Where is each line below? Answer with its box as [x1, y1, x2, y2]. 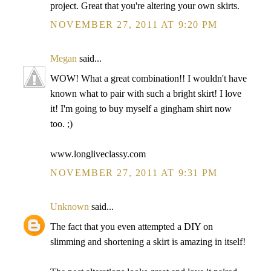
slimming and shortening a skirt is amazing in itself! [50, 237, 246, 247]
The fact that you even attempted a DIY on [50, 221, 213, 232]
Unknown [50, 201, 89, 212]
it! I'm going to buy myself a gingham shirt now [50, 103, 232, 114]
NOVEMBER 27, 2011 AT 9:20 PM [50, 19, 218, 30]
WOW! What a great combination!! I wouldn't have [50, 73, 247, 83]
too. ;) [50, 119, 73, 129]
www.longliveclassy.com [50, 149, 146, 159]
